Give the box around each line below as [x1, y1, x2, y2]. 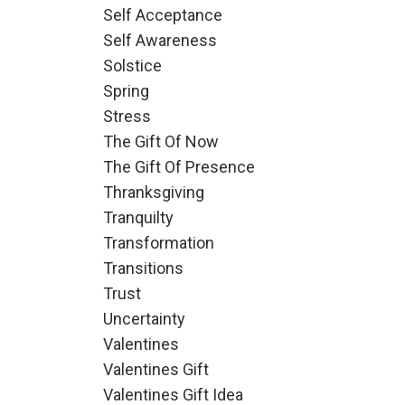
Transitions [102, 259, 184, 278]
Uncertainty [102, 309, 185, 328]
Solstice [102, 56, 162, 75]
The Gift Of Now [102, 132, 219, 151]
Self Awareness [102, 31, 217, 50]
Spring [102, 81, 149, 100]
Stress [102, 107, 151, 126]
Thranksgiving [102, 183, 204, 202]
